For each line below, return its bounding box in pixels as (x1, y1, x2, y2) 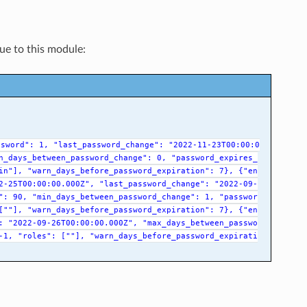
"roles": (17, 231, 56, 241)
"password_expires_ (171, 153, 258, 162)
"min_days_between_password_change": (32, 192, 200, 201)
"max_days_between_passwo (142, 218, 258, 228)
